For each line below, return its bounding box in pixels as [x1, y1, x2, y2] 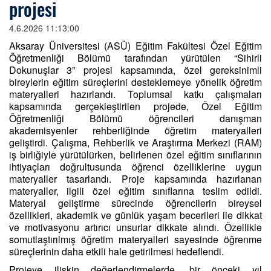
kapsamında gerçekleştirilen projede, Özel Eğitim [9, 99, 262, 113]
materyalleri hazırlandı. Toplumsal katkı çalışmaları [9, 87, 262, 101]
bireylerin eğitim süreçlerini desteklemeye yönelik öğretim [9, 75, 262, 89]
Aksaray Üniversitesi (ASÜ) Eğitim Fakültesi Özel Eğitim [9, 39, 262, 53]
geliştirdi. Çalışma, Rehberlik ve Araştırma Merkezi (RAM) [9, 135, 262, 149]
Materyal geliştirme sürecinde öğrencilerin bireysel [9, 196, 262, 210]
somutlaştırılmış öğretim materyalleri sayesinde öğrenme [9, 232, 262, 246]
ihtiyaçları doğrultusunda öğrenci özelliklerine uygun [9, 160, 262, 174]
